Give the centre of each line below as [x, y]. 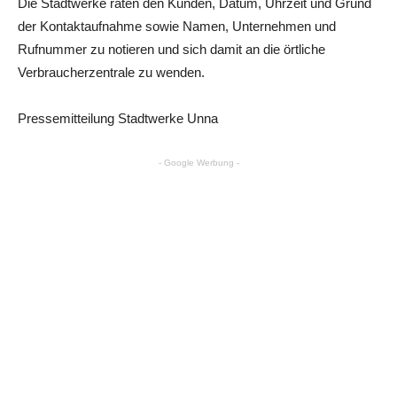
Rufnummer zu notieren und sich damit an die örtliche [171, 50]
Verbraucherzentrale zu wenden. [111, 73]
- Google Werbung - [198, 163]
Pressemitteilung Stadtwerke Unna [118, 119]
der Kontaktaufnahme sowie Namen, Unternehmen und [177, 27]
